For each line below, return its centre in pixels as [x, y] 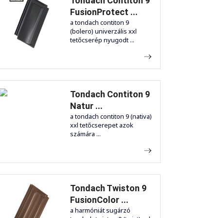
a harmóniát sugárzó [100, 210]
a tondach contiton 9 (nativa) [111, 117]
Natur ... [86, 106]
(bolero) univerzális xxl [103, 31]
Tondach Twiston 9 [108, 188]
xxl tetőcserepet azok [102, 125]
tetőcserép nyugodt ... [102, 40]
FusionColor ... [99, 200]
